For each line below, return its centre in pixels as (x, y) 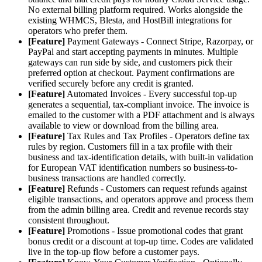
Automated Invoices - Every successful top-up (151, 94)
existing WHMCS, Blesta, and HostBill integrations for (130, 20)
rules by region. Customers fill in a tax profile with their (130, 146)
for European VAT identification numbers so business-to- (133, 167)
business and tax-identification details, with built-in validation (141, 157)
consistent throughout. (69, 220)
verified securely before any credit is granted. (111, 83)
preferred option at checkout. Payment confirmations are (131, 73)
